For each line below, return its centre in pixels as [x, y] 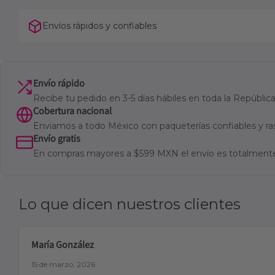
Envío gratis [57, 138]
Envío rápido [59, 83]
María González [63, 244]
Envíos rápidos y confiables [99, 26]
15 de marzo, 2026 [63, 264]
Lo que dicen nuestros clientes [130, 204]
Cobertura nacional [72, 110]
